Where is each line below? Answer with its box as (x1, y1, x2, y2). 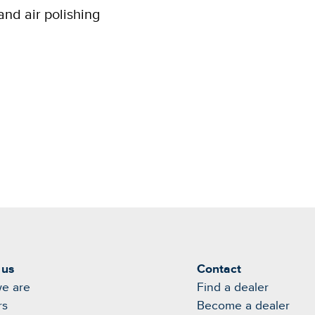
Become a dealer (197, 300, 290, 312)
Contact (197, 263, 241, 276)
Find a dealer (197, 281, 269, 294)
